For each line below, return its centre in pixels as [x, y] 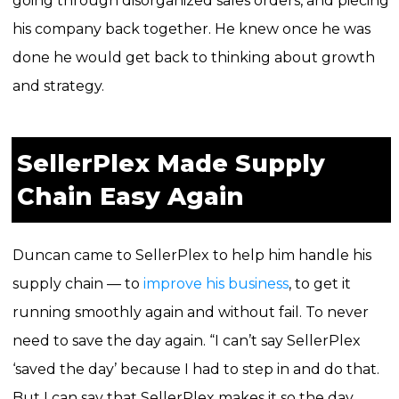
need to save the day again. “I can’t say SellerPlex [186, 341]
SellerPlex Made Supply [171, 164]
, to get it [319, 284]
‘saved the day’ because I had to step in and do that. [195, 370]
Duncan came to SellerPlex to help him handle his [191, 256]
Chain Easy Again [130, 197]
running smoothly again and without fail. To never [190, 313]
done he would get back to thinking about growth [193, 58]
